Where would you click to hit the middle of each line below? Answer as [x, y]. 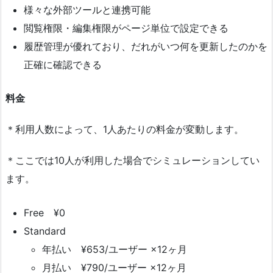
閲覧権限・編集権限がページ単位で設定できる [126, 28]
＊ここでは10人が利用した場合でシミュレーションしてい [133, 160]
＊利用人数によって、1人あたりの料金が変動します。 [125, 129]
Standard [50, 231]
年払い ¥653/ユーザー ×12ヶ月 [115, 249]
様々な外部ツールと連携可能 [87, 9]
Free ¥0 [49, 212]
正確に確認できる [63, 64]
